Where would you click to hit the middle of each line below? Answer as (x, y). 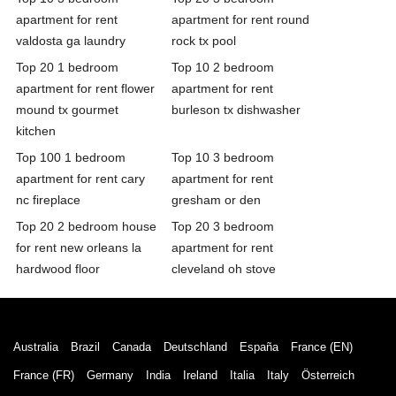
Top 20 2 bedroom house (86, 226)
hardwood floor (58, 268)
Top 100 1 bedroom (71, 157)
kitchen (36, 130)
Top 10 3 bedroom (223, 157)
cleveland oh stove (224, 268)
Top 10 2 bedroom (223, 67)
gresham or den (216, 199)
